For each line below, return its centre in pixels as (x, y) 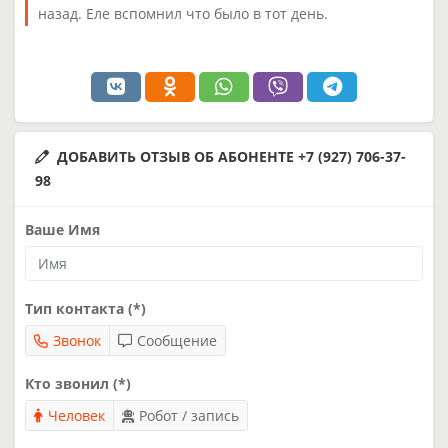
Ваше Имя (62, 229)
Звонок (77, 340)
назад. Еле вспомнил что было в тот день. (183, 13)
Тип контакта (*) (85, 308)
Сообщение (177, 340)
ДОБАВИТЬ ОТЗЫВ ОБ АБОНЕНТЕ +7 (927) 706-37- (231, 156)
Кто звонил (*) (78, 383)
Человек (76, 415)
